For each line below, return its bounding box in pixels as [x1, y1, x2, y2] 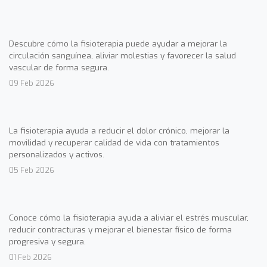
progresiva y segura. [9, 236, 86, 247]
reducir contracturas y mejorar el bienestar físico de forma [9, 224, 232, 235]
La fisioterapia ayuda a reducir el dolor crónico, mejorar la [9, 125, 229, 136]
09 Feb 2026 [9, 78, 54, 89]
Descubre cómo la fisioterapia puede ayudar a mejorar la [9, 38, 227, 49]
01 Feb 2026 [9, 252, 52, 263]
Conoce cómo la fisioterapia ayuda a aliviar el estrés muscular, [9, 212, 249, 223]
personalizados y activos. [9, 149, 104, 160]
